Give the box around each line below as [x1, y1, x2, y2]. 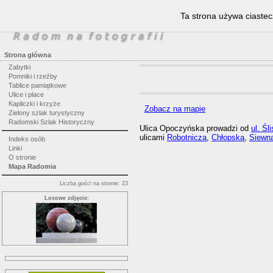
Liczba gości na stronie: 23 [60, 180, 128, 186]
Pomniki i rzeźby [8, 73, 57, 80]
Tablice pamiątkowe [8, 82, 66, 89]
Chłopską [211, 133, 244, 143]
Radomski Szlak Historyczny [8, 118, 94, 126]
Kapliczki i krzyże [8, 100, 60, 107]
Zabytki [8, 63, 30, 71]
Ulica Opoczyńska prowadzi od [139, 124, 251, 133]
